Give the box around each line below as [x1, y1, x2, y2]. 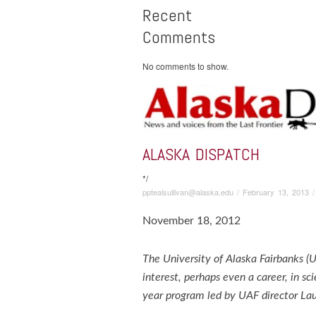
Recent [142, 4, 192, 26]
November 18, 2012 [142, 215, 241, 227]
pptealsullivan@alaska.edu [142, 186, 233, 198]
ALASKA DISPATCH [142, 143, 260, 166]
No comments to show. [142, 59, 229, 72]
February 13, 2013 [243, 186, 309, 198]
